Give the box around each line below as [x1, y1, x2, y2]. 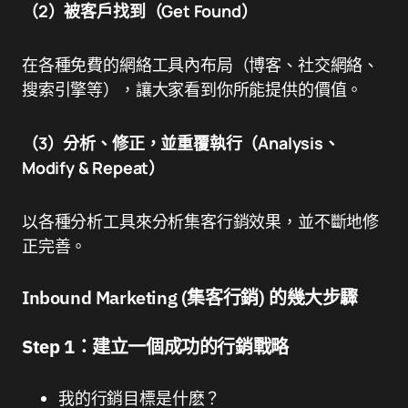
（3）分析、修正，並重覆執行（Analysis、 [22, 132, 340, 155]
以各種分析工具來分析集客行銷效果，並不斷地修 [22, 210, 380, 233]
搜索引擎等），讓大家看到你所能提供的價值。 [22, 78, 363, 101]
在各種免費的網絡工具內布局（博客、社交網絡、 [22, 54, 380, 76]
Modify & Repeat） [22, 157, 166, 179]
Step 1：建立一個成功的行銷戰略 [22, 334, 289, 360]
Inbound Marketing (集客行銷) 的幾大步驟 [22, 285, 358, 311]
